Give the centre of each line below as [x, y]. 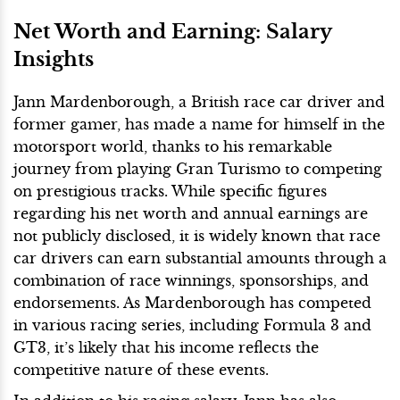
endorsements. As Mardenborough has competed [192, 303]
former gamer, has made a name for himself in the [199, 125]
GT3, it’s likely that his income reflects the [166, 348]
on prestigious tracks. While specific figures [170, 192]
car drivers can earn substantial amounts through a [200, 258]
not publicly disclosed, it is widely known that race [197, 236]
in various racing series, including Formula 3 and [192, 325]
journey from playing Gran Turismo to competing [198, 169]
